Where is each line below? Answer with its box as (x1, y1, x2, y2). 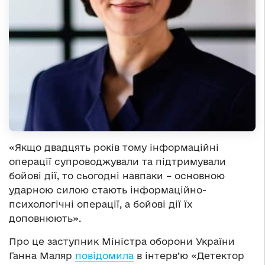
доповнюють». (9, 213, 81, 224)
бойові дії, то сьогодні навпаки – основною (9, 170, 225, 182)
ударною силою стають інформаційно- (9, 185, 206, 196)
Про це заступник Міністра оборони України (9, 236, 235, 247)
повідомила (75, 250, 134, 261)
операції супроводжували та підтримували (9, 156, 226, 167)
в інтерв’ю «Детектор (134, 250, 244, 261)
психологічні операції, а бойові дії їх (9, 199, 193, 210)
